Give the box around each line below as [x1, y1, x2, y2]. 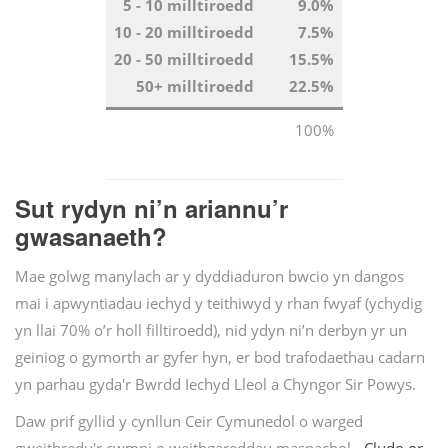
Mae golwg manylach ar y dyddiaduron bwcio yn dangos [15, 266, 404, 287]
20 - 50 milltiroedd [114, 49, 254, 70]
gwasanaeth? [15, 218, 167, 253]
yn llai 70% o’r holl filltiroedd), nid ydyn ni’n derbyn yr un [15, 320, 407, 341]
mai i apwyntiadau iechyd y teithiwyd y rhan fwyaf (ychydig [15, 293, 422, 314]
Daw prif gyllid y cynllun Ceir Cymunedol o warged [15, 411, 363, 432]
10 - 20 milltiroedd [114, 22, 254, 43]
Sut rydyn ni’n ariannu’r [15, 190, 288, 225]
